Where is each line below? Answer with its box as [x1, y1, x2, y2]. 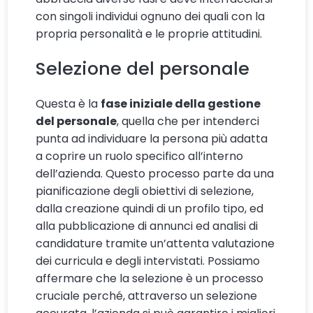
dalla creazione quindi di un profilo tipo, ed [36, 201, 264, 217]
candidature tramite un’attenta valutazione [36, 235, 275, 252]
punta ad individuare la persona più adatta [36, 131, 268, 147]
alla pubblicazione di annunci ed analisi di [36, 218, 259, 235]
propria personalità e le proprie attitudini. [36, 26, 263, 43]
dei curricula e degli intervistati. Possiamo [36, 253, 261, 270]
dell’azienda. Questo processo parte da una [36, 166, 275, 182]
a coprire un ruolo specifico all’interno [36, 148, 244, 165]
